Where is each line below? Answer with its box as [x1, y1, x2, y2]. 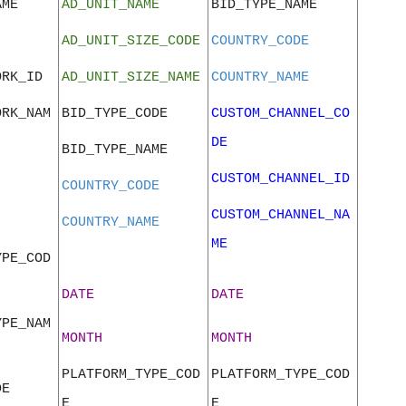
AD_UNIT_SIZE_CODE [62, 33, 200, 50]
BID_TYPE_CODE [62, 105, 168, 122]
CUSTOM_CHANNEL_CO [211, 105, 350, 122]
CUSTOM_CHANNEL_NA [211, 207, 350, 224]
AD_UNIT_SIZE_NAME [62, 69, 200, 86]
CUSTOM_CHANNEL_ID [211, 170, 350, 188]
